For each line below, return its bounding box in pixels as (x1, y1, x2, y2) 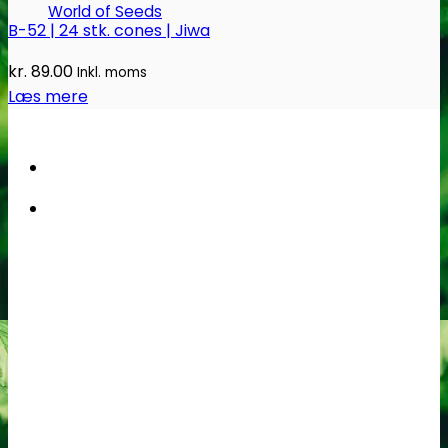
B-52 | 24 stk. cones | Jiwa (8, 19, 210, 43)
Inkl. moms (77, 63, 147, 83)
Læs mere (8, 85, 88, 109)
